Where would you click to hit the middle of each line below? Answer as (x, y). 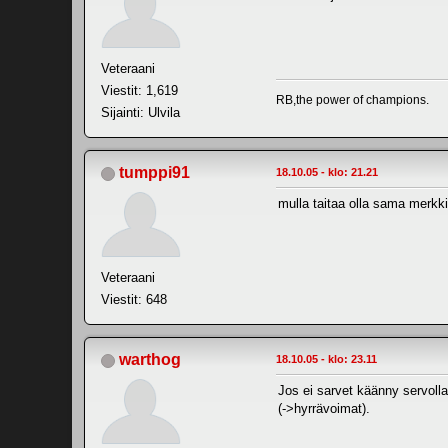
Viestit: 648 (134, 300)
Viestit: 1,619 (139, 91)
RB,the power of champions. (352, 100)
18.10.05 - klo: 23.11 (326, 359)
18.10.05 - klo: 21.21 (327, 172)
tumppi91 (154, 173)
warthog (150, 360)
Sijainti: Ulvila (140, 113)
